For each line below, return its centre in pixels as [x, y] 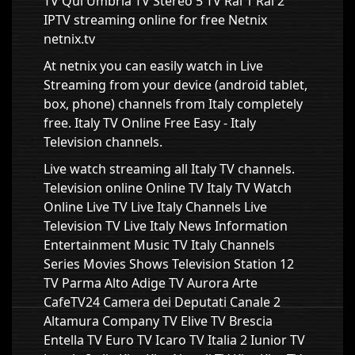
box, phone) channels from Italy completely [173, 104]
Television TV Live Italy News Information [166, 226]
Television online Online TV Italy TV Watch [168, 188]
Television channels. [103, 142]
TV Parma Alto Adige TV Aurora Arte [151, 283]
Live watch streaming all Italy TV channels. [169, 169]
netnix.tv [69, 39]
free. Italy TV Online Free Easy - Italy [150, 123]
